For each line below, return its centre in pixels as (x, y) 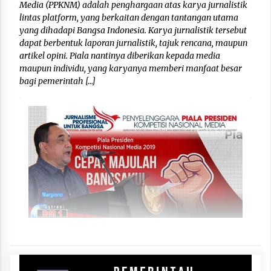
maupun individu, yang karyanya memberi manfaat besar (131, 69)
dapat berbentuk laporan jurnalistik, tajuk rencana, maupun (133, 43)
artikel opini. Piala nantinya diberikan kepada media (120, 56)
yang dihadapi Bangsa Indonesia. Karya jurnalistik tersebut (133, 31)
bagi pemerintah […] (57, 81)
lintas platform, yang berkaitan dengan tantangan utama (129, 18)
